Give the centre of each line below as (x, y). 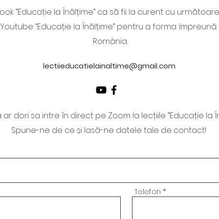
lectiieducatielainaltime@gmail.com (109, 66)
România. (110, 41)
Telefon (148, 191)
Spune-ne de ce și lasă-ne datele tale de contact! (109, 130)
